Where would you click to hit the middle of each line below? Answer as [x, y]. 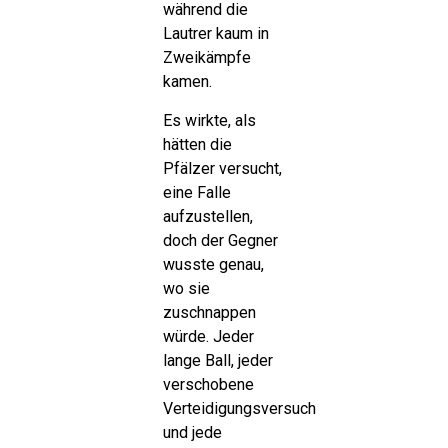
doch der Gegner [220, 240]
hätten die [197, 144]
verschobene [208, 384]
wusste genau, [213, 264]
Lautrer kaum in [215, 34]
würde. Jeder [208, 336]
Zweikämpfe [206, 58]
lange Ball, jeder [217, 360]
